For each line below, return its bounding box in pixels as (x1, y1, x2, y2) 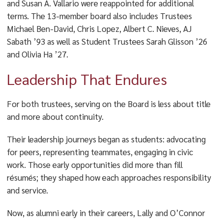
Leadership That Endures (6, 69, 167, 88)
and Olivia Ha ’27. (6, 49, 70, 59)
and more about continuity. (6, 111, 104, 122)
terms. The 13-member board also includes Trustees (6, 10, 192, 21)
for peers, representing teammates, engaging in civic (6, 146, 193, 157)
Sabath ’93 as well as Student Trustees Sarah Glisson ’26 (6, 36, 207, 47)
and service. (6, 185, 48, 195)
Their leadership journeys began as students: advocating (6, 134, 206, 144)
